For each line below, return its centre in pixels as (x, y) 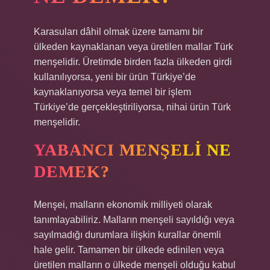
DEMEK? (72, 171)
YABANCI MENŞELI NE (133, 150)
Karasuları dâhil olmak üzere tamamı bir (118, 32)
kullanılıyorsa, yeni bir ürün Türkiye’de (115, 77)
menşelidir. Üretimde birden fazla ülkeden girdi (133, 62)
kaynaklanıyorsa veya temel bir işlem (112, 92)
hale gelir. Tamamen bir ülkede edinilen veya (129, 250)
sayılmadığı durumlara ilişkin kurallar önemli (127, 235)
